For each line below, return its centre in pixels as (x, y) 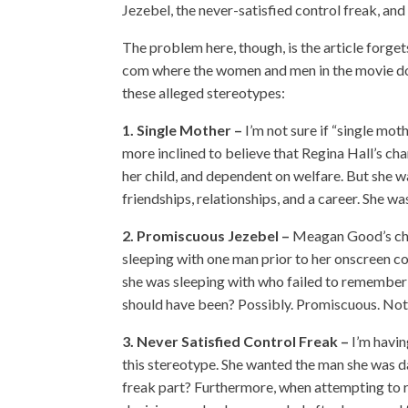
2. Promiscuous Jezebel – (208, 235)
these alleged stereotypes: (204, 92)
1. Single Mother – (184, 130)
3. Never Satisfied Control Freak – (237, 341)
